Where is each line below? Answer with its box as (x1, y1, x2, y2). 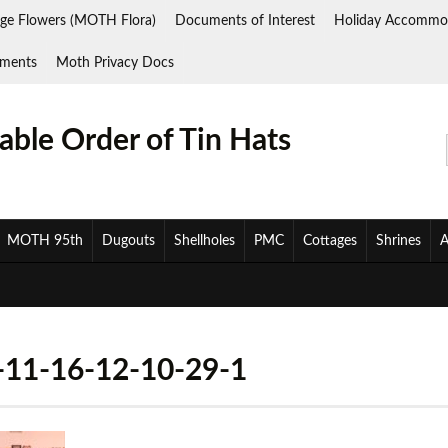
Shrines (376, 234, 421, 248)
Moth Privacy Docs (56, 56, 174, 70)
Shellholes (174, 234, 235, 248)
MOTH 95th (7, 234, 83, 248)
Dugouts (102, 234, 155, 248)
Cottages (303, 234, 357, 248)
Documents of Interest (175, 14, 315, 28)
